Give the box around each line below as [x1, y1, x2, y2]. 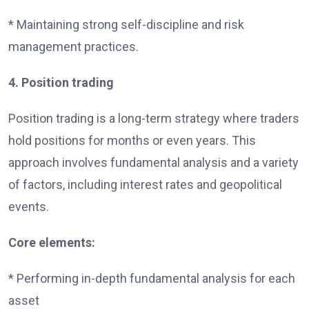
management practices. [8, 39, 139, 54]
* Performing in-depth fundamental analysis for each [8, 271, 295, 286]
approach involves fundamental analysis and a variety [8, 155, 299, 170]
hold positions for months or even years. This [8, 133, 256, 148]
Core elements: [8, 235, 95, 250]
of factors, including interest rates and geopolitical [8, 177, 282, 192]
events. [8, 199, 49, 215]
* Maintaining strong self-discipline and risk [8, 17, 244, 32]
